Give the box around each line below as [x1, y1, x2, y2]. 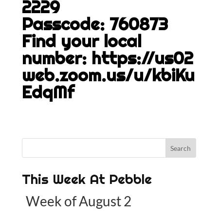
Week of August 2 [26, 193, 132, 209]
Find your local [21, 30, 141, 52]
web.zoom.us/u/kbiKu [21, 64, 195, 86]
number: [21, 47, 91, 69]
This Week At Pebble [21, 170, 152, 188]
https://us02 [91, 47, 193, 69]
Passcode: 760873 [21, 13, 168, 35]
